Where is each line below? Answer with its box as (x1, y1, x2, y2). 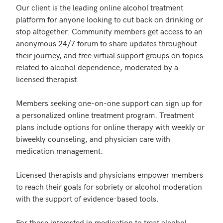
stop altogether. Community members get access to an (16, 25, 203, 36)
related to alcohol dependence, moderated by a (16, 61, 178, 72)
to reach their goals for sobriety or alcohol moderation (16, 181, 202, 192)
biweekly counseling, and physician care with (16, 133, 170, 144)
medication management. (16, 145, 103, 156)
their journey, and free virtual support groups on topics (16, 49, 203, 60)
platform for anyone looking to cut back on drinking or (16, 13, 203, 24)
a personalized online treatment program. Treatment (16, 109, 194, 120)
